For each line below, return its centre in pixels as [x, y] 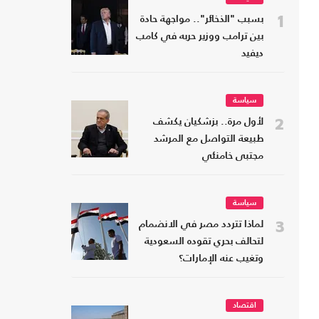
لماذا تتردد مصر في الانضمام [201, 225]
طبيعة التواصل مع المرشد [209, 140]
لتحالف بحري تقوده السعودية [204, 242]
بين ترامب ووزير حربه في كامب [200, 37]
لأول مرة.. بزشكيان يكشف [208, 122]
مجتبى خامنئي [233, 157]
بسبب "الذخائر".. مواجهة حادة [202, 20]
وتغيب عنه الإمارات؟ [221, 259]
